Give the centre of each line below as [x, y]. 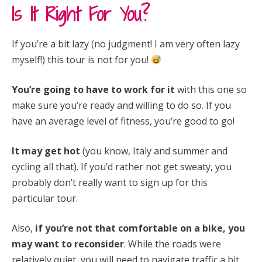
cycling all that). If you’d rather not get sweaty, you [122, 167]
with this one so [211, 90]
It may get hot [46, 151]
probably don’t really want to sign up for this [110, 183]
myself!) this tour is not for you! [81, 60]
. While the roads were [173, 244]
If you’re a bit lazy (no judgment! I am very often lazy [126, 44]
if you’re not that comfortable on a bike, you [140, 228]
